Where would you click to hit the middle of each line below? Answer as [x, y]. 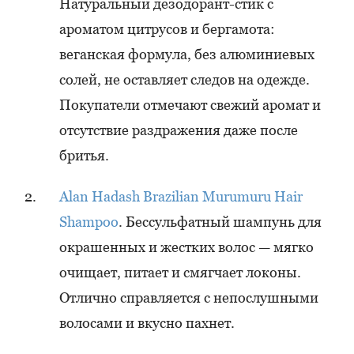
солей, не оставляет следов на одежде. [185, 79]
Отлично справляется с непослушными [189, 298]
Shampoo [89, 222]
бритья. [84, 155]
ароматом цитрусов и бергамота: [167, 29]
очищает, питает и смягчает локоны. [180, 272]
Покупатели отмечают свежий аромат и [190, 105]
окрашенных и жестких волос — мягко [186, 247]
